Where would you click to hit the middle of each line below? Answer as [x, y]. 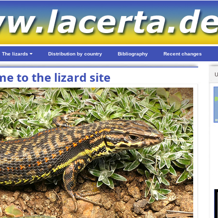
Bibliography [133, 54]
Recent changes [183, 54]
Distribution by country [75, 54]
